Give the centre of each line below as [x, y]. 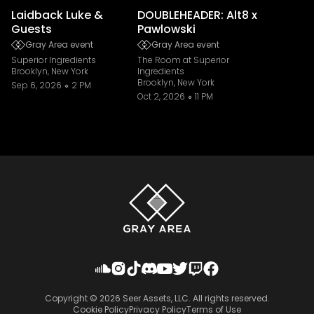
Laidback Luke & [57, 15]
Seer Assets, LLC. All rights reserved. [195, 299]
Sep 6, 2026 [36, 85]
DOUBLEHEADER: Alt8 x [197, 15]
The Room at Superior [183, 60]
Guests [32, 29]
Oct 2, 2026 [161, 96]
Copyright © [72, 299]
